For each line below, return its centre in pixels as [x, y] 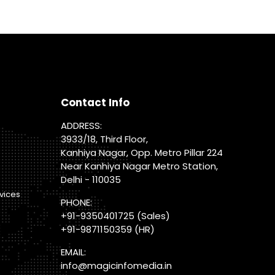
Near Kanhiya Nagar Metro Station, [140, 166]
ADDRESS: [82, 125]
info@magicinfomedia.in [117, 265]
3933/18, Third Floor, [105, 139]
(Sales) [153, 215]
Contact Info [95, 102]
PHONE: [77, 202]
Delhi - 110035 [91, 179]
